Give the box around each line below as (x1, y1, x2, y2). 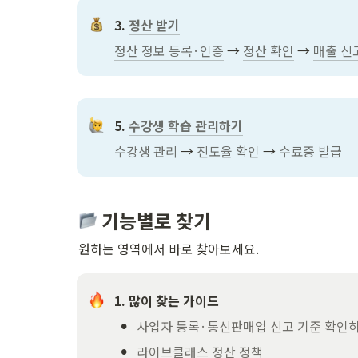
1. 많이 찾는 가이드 (114, 290, 219, 310)
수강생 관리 (114, 141, 177, 161)
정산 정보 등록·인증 (114, 41, 224, 61)
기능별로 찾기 (97, 205, 211, 234)
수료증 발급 (279, 141, 342, 161)
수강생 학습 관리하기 (129, 116, 243, 136)
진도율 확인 (197, 141, 260, 161)
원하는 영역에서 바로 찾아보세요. (78, 238, 259, 258)
